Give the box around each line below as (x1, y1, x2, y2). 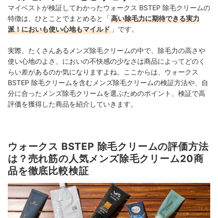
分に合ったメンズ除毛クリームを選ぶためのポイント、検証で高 (8, 89, 205, 97)
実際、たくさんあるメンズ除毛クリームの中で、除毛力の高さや (8, 46, 205, 54)
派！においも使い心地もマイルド (8, 25, 110, 33)
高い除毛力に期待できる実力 (111, 14, 200, 22)
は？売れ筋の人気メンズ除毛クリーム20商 (8, 153, 204, 164)
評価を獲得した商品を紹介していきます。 (8, 100, 137, 108)
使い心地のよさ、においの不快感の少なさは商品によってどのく (8, 57, 205, 65)
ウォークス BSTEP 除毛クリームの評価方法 (8, 141, 209, 152)
